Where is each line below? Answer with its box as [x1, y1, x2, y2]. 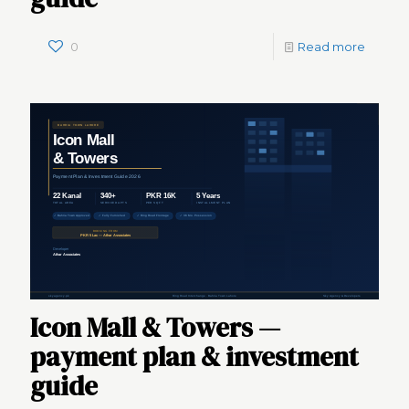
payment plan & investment [30, 338, 359, 375]
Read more [298, 38, 365, 54]
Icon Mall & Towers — [30, 309, 280, 346]
